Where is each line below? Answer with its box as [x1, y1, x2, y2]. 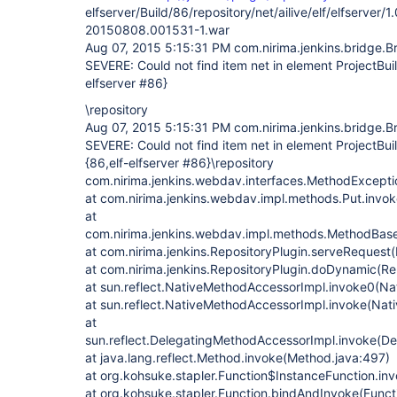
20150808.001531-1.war [85, 22, 230, 37]
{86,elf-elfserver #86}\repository [85, 155, 274, 170]
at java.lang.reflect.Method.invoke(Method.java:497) [85, 350, 390, 365]
